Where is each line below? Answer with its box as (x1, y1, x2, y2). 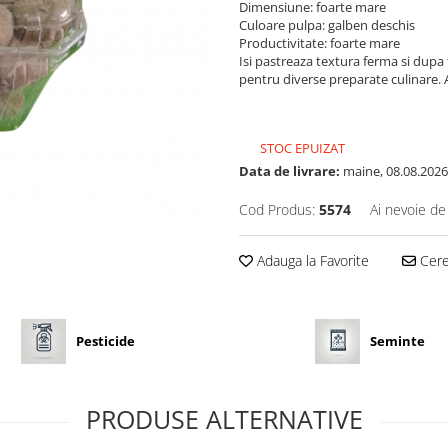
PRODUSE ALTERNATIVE (85, 401, 363, 436)
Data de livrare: (239, 161, 340, 180)
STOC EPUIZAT (257, 138, 345, 157)
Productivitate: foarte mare (239, 33, 400, 52)
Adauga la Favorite (253, 250, 369, 270)
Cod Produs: (239, 199, 315, 219)
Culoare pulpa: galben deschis (239, 15, 415, 34)
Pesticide (75, 332, 135, 350)
